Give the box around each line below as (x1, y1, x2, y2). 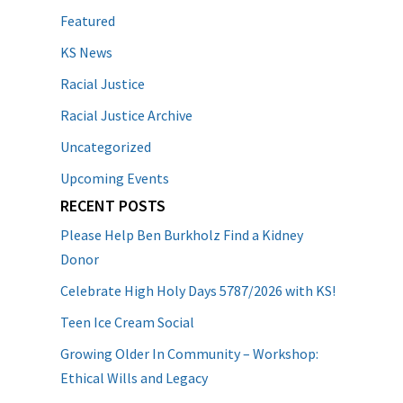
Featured (60, 12, 116, 30)
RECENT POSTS (60, 195, 166, 216)
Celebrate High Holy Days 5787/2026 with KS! (60, 282, 336, 300)
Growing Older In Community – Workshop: (60, 345, 319, 363)
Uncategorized (60, 138, 152, 156)
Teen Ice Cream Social (60, 313, 195, 331)
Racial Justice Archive (60, 106, 193, 124)
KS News (60, 43, 113, 61)
